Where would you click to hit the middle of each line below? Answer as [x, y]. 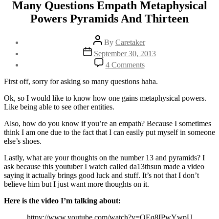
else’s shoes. [23, 141]
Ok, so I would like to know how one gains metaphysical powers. [105, 98]
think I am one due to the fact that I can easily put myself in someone [109, 132]
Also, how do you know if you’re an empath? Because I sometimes [108, 123]
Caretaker [130, 42]
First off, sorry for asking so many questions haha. [81, 81]
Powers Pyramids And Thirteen [109, 18]
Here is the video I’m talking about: [62, 200]
